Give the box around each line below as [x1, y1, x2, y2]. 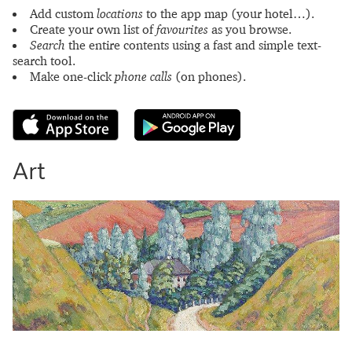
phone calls [115, 68, 172, 84]
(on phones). [172, 68, 246, 84]
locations [97, 5, 143, 21]
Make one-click [30, 68, 115, 84]
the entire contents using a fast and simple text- [65, 37, 321, 53]
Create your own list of [30, 21, 156, 37]
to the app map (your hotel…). [143, 5, 314, 21]
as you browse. [208, 21, 291, 37]
